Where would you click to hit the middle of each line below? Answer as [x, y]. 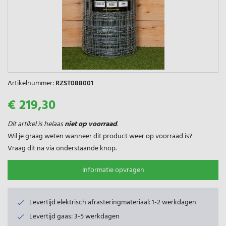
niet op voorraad [91, 124]
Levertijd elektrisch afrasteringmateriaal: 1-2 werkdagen [113, 202]
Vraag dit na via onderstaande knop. [62, 148]
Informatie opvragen [113, 170]
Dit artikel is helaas [36, 124]
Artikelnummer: [31, 83]
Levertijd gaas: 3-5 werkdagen [74, 216]
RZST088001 [74, 83]
